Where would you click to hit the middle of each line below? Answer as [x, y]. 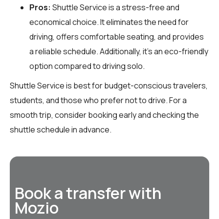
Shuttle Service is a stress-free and [115, 7]
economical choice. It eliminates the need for [109, 22]
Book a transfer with [88, 193]
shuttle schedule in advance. [61, 129]
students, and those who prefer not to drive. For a [98, 100]
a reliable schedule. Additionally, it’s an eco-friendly [119, 51]
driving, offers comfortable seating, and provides [117, 36]
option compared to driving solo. [87, 66]
